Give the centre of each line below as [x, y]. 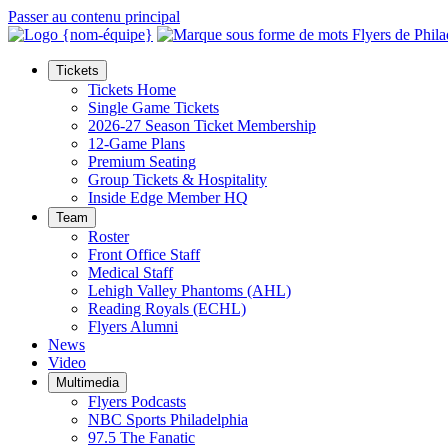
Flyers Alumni [133, 326]
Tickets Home [132, 89]
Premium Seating [142, 161]
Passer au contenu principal [94, 16]
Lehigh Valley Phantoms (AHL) [189, 290]
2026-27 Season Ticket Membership [202, 125]
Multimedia [87, 382]
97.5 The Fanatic [141, 437]
